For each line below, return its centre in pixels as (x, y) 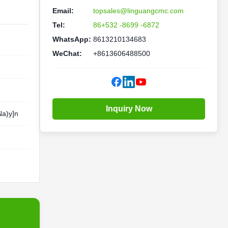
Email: (63, 11)
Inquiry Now (129, 109)
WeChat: (67, 53)
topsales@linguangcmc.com (138, 11)
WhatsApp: (72, 39)
